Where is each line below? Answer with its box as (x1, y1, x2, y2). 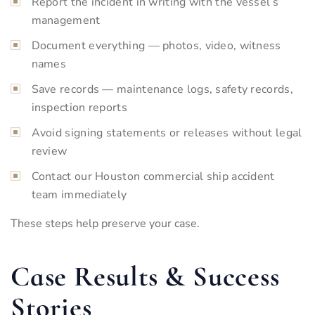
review (31, 143, 67, 159)
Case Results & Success (11, 259, 280, 293)
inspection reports (31, 99, 127, 115)
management (31, 12, 101, 28)
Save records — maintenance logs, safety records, (31, 81, 293, 97)
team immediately (31, 186, 127, 202)
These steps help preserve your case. (11, 215, 200, 231)
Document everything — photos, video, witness (31, 37, 281, 53)
